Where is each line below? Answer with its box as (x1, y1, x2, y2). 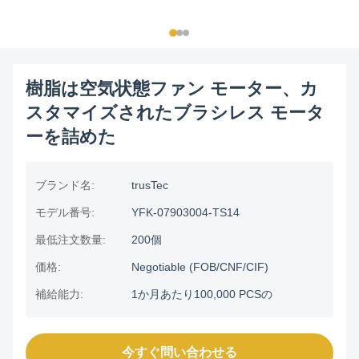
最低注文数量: (35, 233, 106, 246)
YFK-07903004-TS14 (131, 206, 240, 219)
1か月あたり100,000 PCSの (131, 288, 272, 301)
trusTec (131, 179, 168, 192)
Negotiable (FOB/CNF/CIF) (131, 260, 268, 273)
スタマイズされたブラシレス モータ (26, 103, 325, 123)
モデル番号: (35, 206, 95, 219)
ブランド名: (35, 179, 95, 192)
